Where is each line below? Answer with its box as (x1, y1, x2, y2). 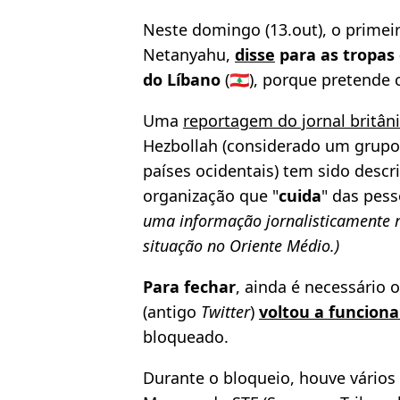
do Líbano (143, 69, 225, 91)
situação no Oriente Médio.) (143, 235, 339, 257)
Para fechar (143, 276, 236, 298)
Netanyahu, (143, 44, 235, 66)
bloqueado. (143, 326, 229, 348)
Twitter (201, 301, 250, 323)
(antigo (143, 301, 201, 323)
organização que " (143, 185, 279, 207)
